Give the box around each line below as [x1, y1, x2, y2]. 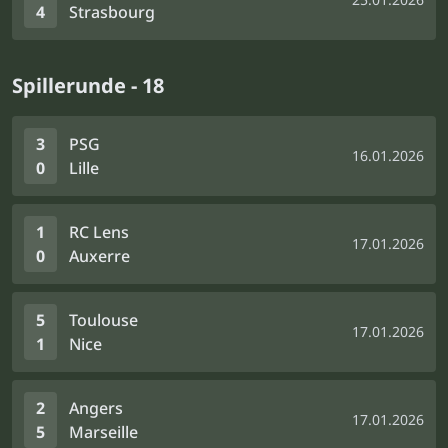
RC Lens [69, 221, 129, 243]
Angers [69, 397, 123, 419]
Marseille [69, 421, 138, 443]
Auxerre [69, 245, 130, 267]
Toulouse [69, 309, 138, 331]
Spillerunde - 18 [12, 72, 164, 99]
